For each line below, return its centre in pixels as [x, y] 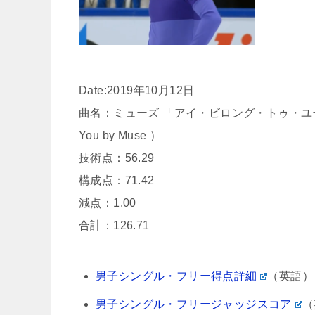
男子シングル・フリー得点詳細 [176, 276]
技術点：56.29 [117, 158]
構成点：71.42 [117, 180]
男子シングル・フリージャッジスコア [194, 304]
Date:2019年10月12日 [137, 90]
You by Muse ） [120, 135]
